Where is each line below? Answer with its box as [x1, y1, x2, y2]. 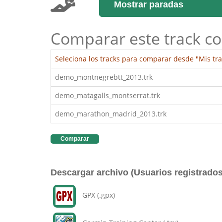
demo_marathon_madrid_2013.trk [55, 109, 166, 118]
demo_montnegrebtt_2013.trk [55, 72, 153, 82]
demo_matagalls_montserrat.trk [55, 91, 160, 100]
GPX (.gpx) [78, 190, 115, 200]
